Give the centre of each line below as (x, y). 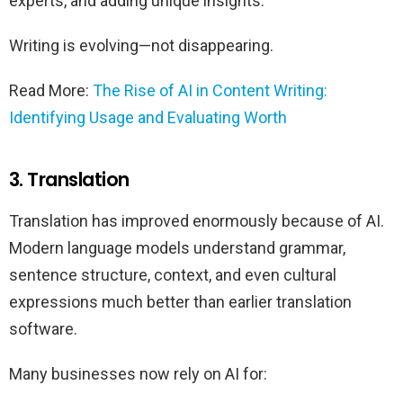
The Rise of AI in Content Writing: (210, 91)
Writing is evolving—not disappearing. (141, 46)
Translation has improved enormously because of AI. (197, 221)
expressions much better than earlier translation (180, 302)
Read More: (51, 91)
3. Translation (69, 180)
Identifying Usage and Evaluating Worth (148, 118)
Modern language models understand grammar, (177, 248)
